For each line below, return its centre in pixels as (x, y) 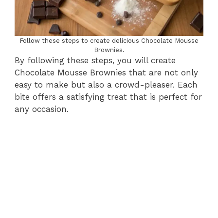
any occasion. (42, 109)
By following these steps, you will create (95, 60)
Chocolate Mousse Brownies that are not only (106, 72)
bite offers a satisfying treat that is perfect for (108, 97)
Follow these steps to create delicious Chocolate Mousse (109, 40)
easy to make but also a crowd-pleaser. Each (106, 84)
